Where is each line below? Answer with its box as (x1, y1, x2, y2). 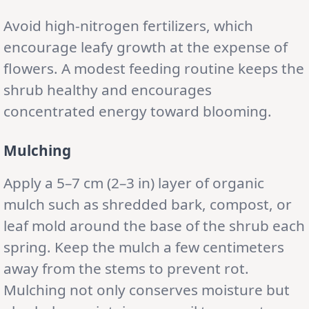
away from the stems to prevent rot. (3, 258, 249, 278)
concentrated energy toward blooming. (3, 101, 272, 121)
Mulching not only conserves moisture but (3, 279, 290, 299)
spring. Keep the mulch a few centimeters (3, 237, 284, 257)
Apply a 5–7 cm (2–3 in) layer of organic (3, 172, 264, 192)
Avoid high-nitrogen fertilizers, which (3, 15, 253, 35)
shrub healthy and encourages (3, 79, 212, 99)
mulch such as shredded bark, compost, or (3, 194, 292, 214)
